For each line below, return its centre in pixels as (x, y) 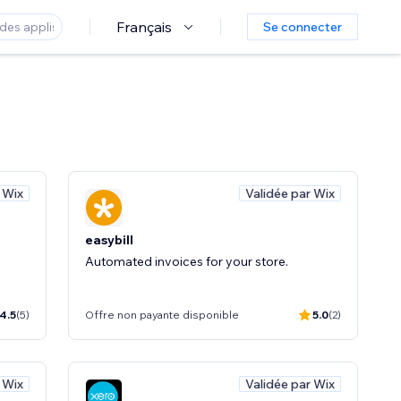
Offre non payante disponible (162, 315)
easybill (109, 239)
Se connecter (303, 27)
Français (144, 27)
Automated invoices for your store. (187, 261)
